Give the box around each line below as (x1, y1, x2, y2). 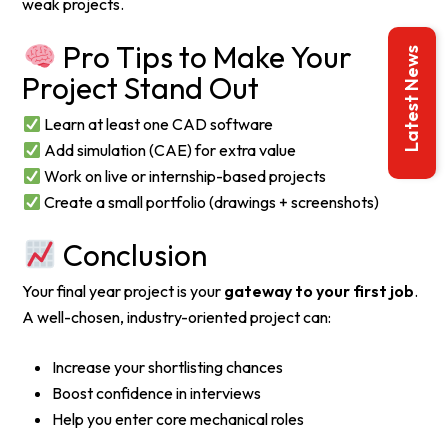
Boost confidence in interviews (52, 383, 262, 404)
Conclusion (56, 236, 207, 275)
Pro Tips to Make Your (56, 38, 352, 77)
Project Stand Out (22, 69, 260, 108)
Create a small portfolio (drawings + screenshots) (40, 192, 379, 213)
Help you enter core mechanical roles (52, 409, 305, 430)
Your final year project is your (22, 281, 225, 302)
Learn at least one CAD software (40, 114, 273, 135)
